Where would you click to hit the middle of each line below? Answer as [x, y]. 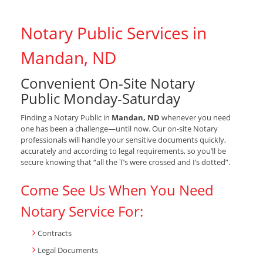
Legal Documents [68, 250]
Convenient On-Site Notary [108, 83]
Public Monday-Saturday [100, 99]
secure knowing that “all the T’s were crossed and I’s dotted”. [125, 162]
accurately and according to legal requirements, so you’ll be [123, 151]
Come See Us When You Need [117, 190]
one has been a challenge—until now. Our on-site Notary [119, 129]
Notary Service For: [82, 211]
